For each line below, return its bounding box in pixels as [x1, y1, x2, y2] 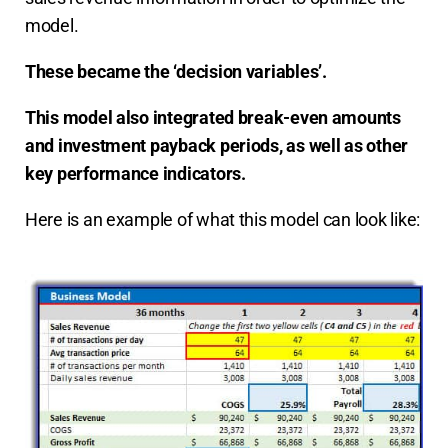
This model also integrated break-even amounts [25, 107, 401, 129]
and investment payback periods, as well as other [25, 135, 409, 157]
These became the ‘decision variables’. [25, 61, 327, 83]
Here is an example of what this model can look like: [25, 209, 420, 231]
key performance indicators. [25, 163, 246, 185]
